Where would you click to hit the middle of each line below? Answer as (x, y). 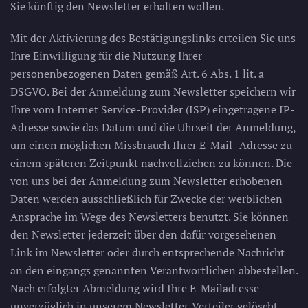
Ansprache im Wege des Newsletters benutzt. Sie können (150, 217)
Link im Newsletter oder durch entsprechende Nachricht (147, 252)
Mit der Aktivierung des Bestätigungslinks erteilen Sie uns (153, 38)
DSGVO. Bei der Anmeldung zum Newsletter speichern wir (153, 91)
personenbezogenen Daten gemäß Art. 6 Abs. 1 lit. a (137, 74)
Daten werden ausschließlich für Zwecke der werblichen (146, 199)
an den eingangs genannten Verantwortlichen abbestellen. (154, 270)
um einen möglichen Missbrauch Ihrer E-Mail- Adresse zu (151, 145)
